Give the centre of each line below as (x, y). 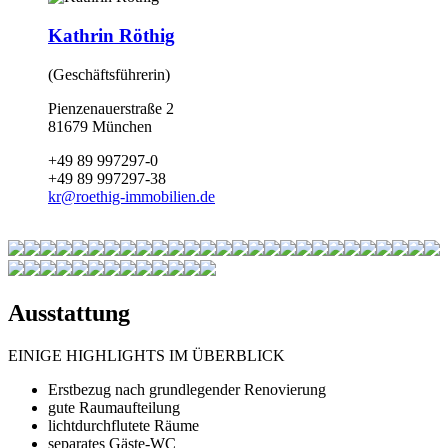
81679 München (100, 126)
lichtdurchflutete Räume (123, 425)
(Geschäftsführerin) (109, 74)
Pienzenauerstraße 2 (111, 108)
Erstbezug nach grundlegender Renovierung (187, 389)
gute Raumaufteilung (114, 407)
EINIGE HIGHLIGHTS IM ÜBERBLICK (146, 355)
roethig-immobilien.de (145, 196)
